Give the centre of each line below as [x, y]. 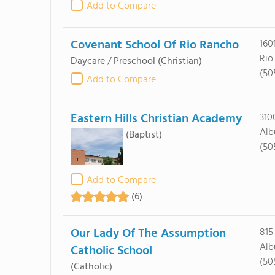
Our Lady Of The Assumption [148, 234]
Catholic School [111, 251]
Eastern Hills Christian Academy [156, 119]
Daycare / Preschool [113, 61]
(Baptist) [144, 135]
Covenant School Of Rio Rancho [154, 45]
